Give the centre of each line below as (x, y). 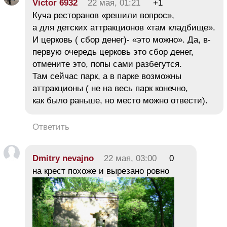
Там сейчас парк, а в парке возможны (107, 76)
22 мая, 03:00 (130, 158)
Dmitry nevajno (63, 158)
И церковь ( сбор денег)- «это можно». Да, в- (122, 40)
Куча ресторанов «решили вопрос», (103, 15)
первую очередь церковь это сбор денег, (113, 52)
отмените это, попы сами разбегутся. (107, 64)
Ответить (51, 127)
